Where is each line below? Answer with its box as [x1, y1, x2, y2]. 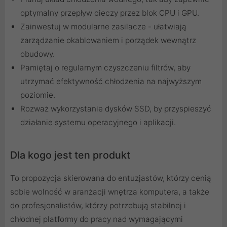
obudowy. [20, 49, 55, 59]
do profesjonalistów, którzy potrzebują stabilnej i [10, 201, 186, 211]
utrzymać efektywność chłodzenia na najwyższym [20, 77, 202, 87]
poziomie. [20, 90, 55, 100]
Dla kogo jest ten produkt [10, 149, 130, 162]
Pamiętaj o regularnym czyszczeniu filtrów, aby [20, 63, 191, 73]
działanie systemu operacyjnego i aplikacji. [20, 118, 176, 128]
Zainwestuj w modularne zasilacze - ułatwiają [20, 22, 186, 32]
